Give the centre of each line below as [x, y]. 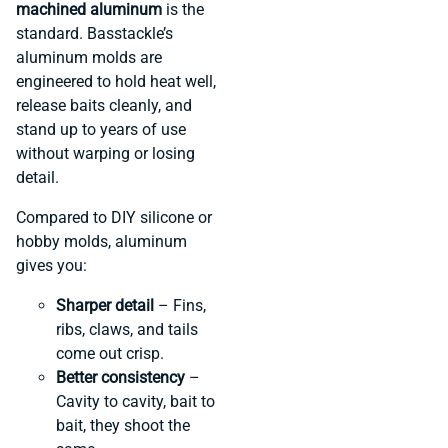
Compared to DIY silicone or [114, 217]
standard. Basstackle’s [94, 33]
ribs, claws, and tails [127, 329]
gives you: [51, 265]
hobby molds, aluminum [101, 241]
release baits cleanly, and [104, 105]
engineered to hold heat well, [116, 81]
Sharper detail [105, 305]
